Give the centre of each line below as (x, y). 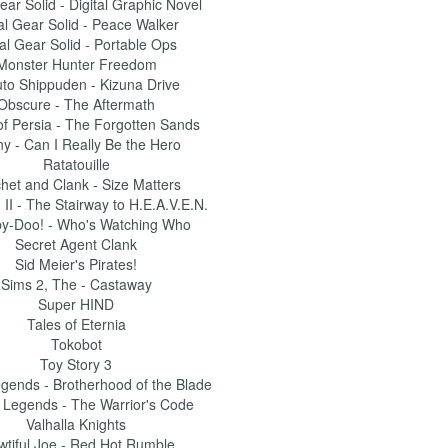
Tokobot (76, 344)
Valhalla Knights (76, 424)
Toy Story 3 (76, 364)
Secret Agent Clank (76, 244)
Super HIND (76, 304)
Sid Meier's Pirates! (76, 264)
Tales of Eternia (76, 324)
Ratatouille (76, 164)
